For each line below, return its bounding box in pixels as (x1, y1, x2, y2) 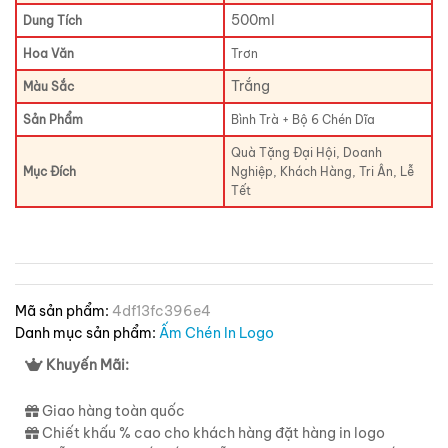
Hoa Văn (23, 46, 75, 61)
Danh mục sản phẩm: (15, 324, 159, 342)
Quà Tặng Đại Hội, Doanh (231, 145, 383, 160)
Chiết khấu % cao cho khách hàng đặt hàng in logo (39, 423, 385, 442)
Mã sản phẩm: (15, 302, 112, 320)
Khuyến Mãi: (46, 356, 129, 374)
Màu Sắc (23, 79, 75, 94)
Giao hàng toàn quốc (42, 401, 185, 420)
